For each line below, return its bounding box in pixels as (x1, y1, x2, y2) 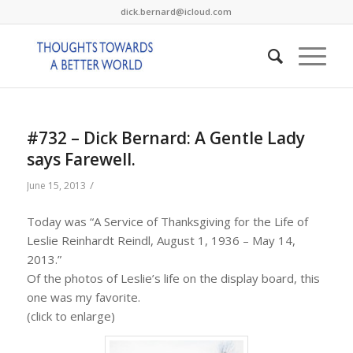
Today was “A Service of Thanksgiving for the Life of (26, 213, 308, 229)
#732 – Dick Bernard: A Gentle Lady (26, 127, 305, 149)
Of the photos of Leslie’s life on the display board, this (26, 269, 320, 286)
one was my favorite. (26, 288, 140, 305)
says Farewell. (26, 148, 136, 170)
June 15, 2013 (26, 179, 86, 192)
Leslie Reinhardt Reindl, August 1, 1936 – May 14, (26, 232, 295, 248)
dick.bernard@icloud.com (121, 6, 232, 17)
